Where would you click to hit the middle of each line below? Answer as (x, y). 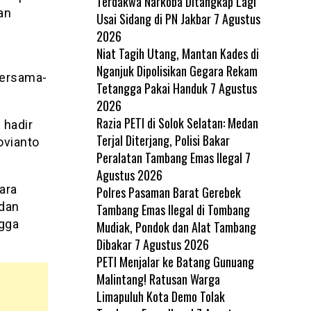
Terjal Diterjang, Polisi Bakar (163, 140)
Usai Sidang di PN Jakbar (153, 18)
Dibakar (114, 244)
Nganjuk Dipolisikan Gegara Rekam (177, 70)
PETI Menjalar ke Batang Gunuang (175, 261)
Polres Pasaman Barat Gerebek (168, 192)
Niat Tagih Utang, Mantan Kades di (177, 53)
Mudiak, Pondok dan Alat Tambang (176, 227)
